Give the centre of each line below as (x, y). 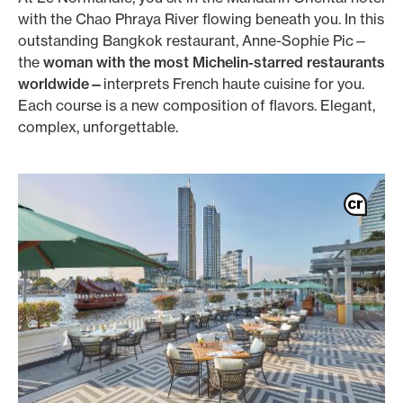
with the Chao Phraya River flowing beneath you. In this (201, 19)
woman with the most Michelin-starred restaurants (214, 62)
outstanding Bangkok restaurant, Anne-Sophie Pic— (193, 40)
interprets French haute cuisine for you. (234, 84)
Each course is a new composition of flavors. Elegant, (197, 105)
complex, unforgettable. (100, 127)
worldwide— (61, 84)
